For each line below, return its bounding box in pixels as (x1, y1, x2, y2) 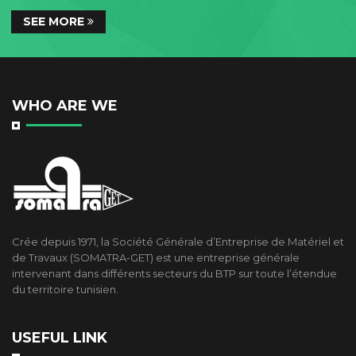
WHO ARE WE (12, 97, 118, 114)
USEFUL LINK (12, 329, 107, 346)
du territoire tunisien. (12, 283, 118, 296)
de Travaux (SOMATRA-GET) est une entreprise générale (12, 251, 300, 264)
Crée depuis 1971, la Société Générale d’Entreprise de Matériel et (12, 235, 344, 248)
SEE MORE (23, 14, 87, 29)
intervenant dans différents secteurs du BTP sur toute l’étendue (12, 267, 337, 280)
